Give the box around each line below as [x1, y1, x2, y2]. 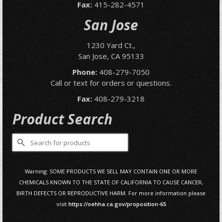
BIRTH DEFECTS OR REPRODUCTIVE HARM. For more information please [16, 189, 206, 197]
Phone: [72, 67, 97, 77]
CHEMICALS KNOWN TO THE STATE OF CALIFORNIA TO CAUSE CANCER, [19, 178, 203, 186]
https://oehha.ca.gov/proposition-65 [68, 200, 166, 208]
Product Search [12, 110, 112, 128]
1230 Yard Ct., [87, 40, 135, 50]
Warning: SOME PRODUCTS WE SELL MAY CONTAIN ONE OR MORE [25, 167, 197, 175]
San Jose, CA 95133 [78, 51, 144, 61]
